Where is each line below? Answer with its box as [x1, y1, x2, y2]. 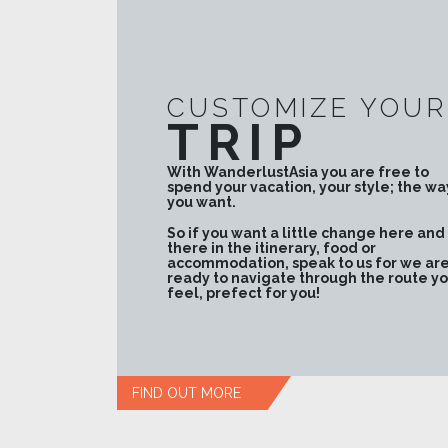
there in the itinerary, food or [167, 240, 376, 257]
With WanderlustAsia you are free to [167, 164, 429, 181]
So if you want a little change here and [167, 225, 445, 242]
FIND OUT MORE [132, 384, 241, 401]
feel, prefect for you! [167, 285, 323, 302]
